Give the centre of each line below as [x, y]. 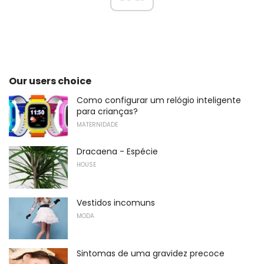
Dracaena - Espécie [117, 152]
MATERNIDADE [97, 125]
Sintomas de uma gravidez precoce [151, 254]
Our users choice [50, 81]
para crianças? [107, 112]
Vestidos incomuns [116, 202]
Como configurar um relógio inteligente [159, 100]
